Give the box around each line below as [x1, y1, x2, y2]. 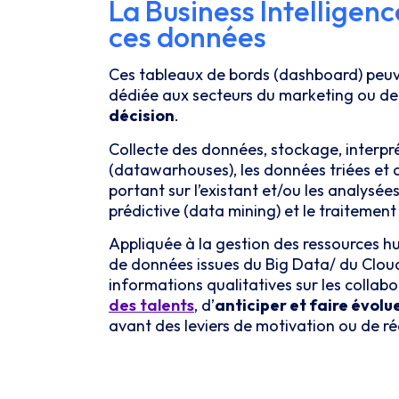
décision [109, 105, 175, 126]
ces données [109, 19, 266, 55]
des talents [109, 295, 194, 316]
